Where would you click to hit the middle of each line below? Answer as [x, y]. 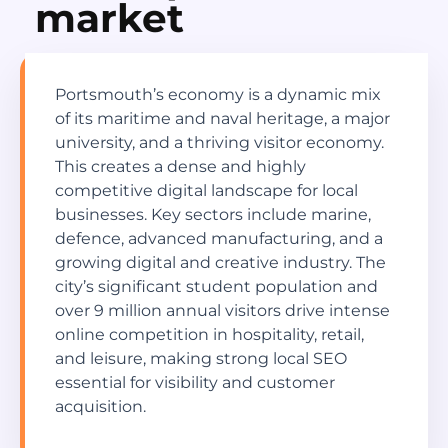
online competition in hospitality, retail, [209, 335]
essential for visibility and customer [195, 383]
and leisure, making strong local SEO [201, 359]
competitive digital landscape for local [206, 191]
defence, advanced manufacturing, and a [219, 239]
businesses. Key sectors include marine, [213, 215]
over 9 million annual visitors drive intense [222, 311]
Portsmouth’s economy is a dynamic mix [218, 95]
